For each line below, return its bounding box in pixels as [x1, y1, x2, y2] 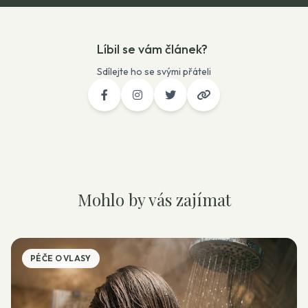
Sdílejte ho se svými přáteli [97, 65, 211, 78]
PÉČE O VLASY [30, 253, 91, 263]
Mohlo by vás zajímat [77, 188, 231, 210]
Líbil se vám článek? [97, 41, 208, 57]
